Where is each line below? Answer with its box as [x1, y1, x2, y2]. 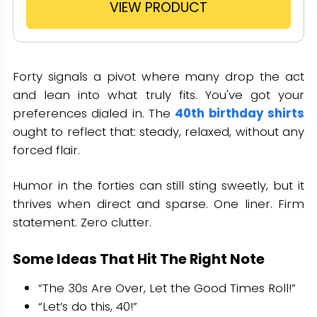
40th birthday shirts [175, 105, 305, 122]
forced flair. [12, 142, 80, 159]
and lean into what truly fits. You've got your [12, 86, 305, 104]
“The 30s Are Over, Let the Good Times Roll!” [38, 279, 296, 297]
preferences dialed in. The [12, 105, 175, 122]
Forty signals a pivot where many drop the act [12, 68, 305, 86]
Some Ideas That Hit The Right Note [12, 249, 265, 270]
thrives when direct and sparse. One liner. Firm [12, 195, 305, 213]
